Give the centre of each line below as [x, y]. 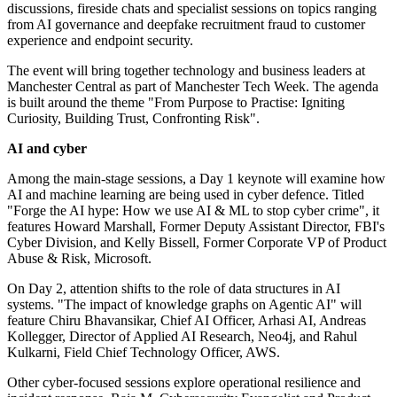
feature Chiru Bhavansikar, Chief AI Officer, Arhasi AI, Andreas [187, 321]
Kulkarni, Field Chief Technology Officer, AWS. [144, 353]
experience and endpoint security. [100, 41]
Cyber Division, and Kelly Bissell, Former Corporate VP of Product [197, 243]
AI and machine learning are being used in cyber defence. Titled [186, 195]
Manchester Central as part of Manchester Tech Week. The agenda [193, 87]
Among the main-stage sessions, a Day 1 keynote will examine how [196, 179]
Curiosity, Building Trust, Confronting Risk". [133, 119]
